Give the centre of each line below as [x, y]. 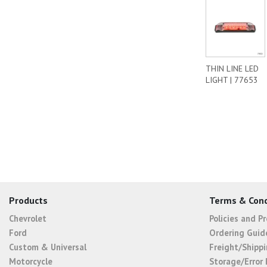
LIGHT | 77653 [232, 80]
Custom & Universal [48, 247]
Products [28, 200]
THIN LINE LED [232, 69]
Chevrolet [28, 218]
